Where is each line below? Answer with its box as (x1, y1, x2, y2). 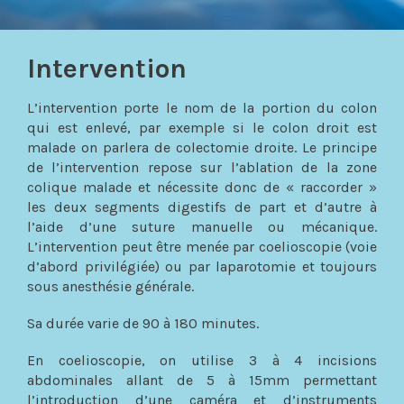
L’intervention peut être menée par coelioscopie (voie (27, 237, 377, 255)
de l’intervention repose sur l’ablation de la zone (27, 158, 377, 176)
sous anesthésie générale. (27, 277, 194, 295)
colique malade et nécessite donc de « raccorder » (27, 178, 377, 196)
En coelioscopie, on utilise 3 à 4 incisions (27, 351, 377, 369)
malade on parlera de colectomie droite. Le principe (27, 138, 377, 156)
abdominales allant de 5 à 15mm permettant (27, 371, 377, 389)
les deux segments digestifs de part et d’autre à (27, 197, 377, 216)
